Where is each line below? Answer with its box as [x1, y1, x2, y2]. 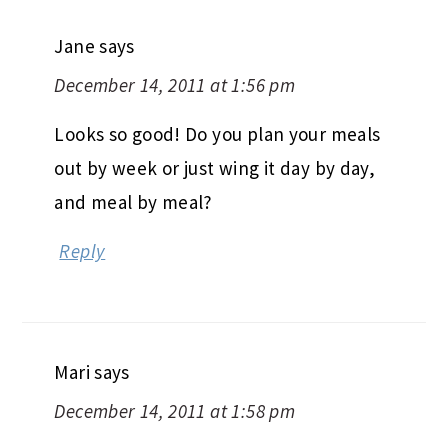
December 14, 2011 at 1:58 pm [54, 398, 296, 423]
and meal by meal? [54, 189, 213, 214]
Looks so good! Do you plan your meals [54, 121, 381, 146]
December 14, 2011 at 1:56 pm [54, 72, 296, 97]
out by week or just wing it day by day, [54, 155, 376, 180]
